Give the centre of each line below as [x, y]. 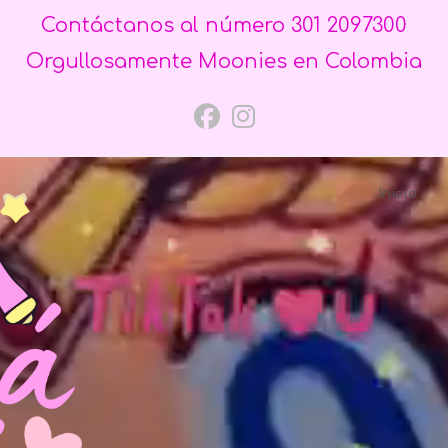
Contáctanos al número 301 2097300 [224, 25]
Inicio [398, 194]
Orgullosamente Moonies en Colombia [224, 61]
